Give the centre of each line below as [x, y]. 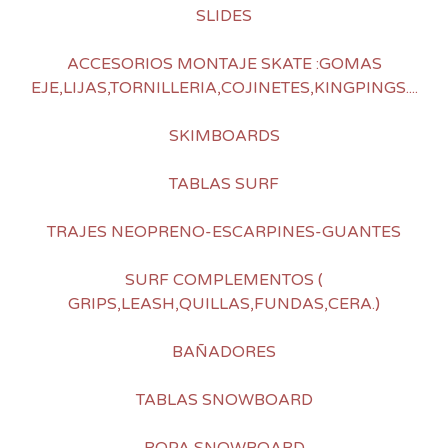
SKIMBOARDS [224, 136]
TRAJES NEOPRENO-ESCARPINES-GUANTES [224, 232]
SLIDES [224, 16]
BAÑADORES [224, 352]
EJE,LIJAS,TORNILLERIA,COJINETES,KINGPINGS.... [224, 88]
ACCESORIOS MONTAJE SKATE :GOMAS [224, 64]
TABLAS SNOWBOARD [224, 400]
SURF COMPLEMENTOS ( [224, 280]
